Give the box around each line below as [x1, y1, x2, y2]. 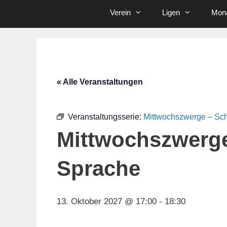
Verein [110, 8, 131, 17]
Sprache [57, 156, 140, 180]
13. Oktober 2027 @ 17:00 [57, 196, 157, 206]
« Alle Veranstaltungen [57, 77, 143, 86]
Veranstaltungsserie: [68, 112, 143, 121]
